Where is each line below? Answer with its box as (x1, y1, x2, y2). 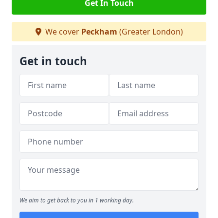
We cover (43, 26, 81, 37)
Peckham (81, 26, 117, 37)
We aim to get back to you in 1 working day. (19, 196, 134, 204)
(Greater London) (117, 26, 183, 37)
